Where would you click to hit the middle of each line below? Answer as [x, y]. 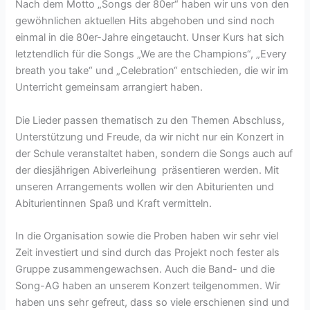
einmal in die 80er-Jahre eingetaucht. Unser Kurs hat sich [150, 38]
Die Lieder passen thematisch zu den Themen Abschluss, [150, 120]
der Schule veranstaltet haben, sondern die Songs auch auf [154, 153]
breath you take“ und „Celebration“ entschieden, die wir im [152, 71]
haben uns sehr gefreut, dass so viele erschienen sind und [153, 302]
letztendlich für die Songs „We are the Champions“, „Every [151, 54]
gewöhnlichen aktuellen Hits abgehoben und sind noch [145, 21]
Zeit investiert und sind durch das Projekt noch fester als [148, 252]
